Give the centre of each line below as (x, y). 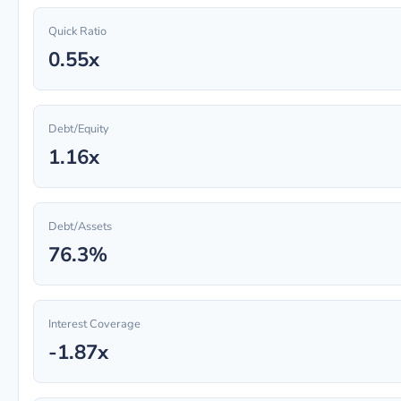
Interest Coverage (94, 324)
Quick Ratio (77, 31)
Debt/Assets (80, 226)
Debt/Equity (79, 129)
